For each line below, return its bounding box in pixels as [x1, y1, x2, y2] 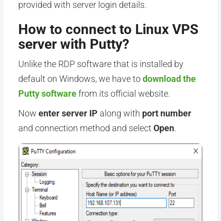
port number [142, 108, 191, 118]
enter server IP [38, 108, 98, 118]
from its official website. [76, 88, 170, 99]
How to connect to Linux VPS [18, 21, 198, 37]
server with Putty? [18, 36, 129, 52]
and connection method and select [18, 123, 153, 133]
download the [142, 74, 196, 84]
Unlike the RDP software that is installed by [18, 59, 184, 69]
